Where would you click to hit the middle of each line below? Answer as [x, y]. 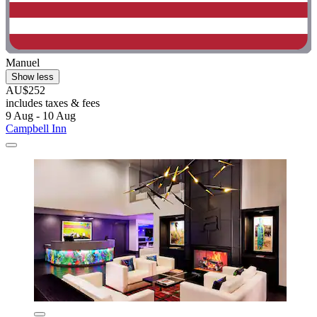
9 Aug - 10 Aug [41, 115]
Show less [33, 76]
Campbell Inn [36, 128]
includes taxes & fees [53, 103]
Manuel [23, 62]
